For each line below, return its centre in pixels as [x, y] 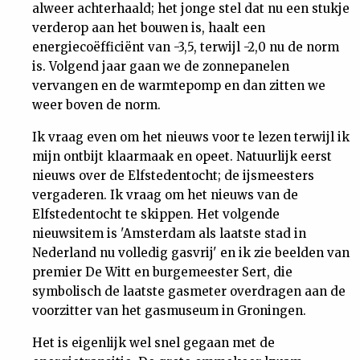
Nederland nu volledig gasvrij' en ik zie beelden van [191, 253]
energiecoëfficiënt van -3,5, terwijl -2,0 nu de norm [186, 47]
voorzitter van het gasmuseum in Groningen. [169, 311]
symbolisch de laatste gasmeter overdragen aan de [189, 291]
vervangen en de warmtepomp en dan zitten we [179, 86]
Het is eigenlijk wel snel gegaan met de [153, 343]
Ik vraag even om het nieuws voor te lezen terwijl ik [191, 137]
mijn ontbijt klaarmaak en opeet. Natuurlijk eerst [182, 156]
